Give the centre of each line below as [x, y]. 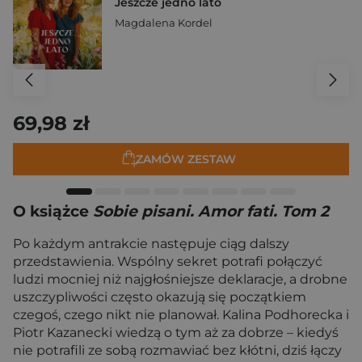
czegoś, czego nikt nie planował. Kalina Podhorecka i [181, 315]
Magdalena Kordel [164, 23]
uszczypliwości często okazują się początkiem [160, 297]
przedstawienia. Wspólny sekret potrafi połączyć [168, 261]
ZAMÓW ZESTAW [186, 160]
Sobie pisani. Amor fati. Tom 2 [211, 211]
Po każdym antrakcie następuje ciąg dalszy [151, 244]
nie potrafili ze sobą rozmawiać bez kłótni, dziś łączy [177, 350]
